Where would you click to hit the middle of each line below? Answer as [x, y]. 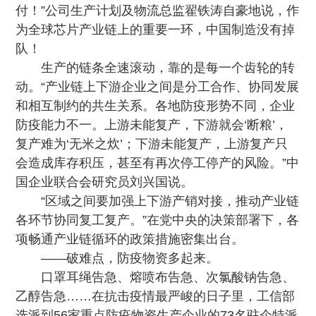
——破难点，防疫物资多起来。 [130, 258]
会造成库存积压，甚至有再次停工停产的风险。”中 [158, 163]
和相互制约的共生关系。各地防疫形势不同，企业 [156, 106]
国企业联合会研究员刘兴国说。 [105, 182]
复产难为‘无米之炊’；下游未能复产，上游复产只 [152, 144]
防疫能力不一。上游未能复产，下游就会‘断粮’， [152, 125]
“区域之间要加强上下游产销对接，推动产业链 [170, 201]
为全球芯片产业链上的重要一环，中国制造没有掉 [156, 30]
